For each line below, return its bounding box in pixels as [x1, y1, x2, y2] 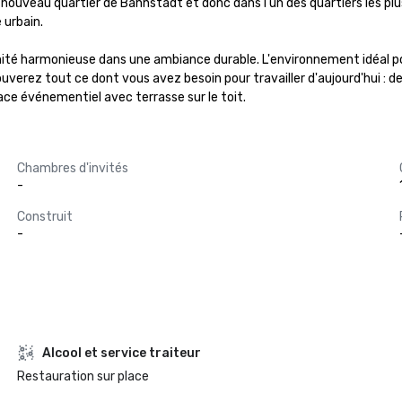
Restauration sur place [16, 369, 149, 384]
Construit [16, 209, 73, 224]
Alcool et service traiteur [41, 345, 201, 361]
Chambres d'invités [16, 161, 128, 176]
